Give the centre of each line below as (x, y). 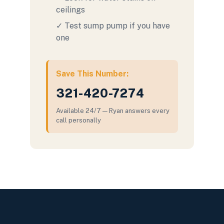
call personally (78, 120)
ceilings (70, 10)
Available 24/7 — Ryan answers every (113, 111)
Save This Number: (92, 74)
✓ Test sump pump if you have (113, 26)
